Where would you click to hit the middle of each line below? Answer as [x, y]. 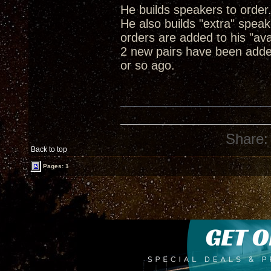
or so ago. [148, 65]
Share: [247, 139]
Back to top [49, 149]
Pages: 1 [55, 166]
